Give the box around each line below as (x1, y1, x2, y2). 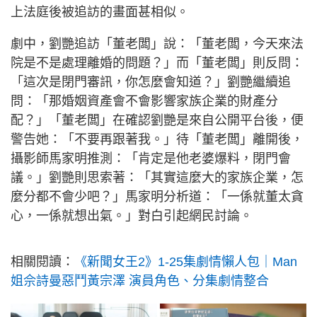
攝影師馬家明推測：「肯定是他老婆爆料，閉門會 (11, 151, 291, 166)
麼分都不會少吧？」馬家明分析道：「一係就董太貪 (11, 190, 304, 204)
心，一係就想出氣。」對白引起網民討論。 (11, 209, 253, 223)
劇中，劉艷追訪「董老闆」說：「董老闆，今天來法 (11, 37, 304, 51)
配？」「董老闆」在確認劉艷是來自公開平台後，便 (11, 113, 304, 127)
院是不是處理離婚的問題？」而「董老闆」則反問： (11, 56, 304, 70)
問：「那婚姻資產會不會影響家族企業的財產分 (11, 94, 278, 108)
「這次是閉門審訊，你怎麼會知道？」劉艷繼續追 (11, 75, 291, 89)
